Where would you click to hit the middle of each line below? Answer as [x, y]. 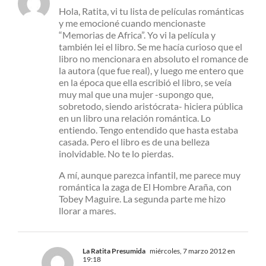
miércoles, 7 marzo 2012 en [192, 251]
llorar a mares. [87, 210]
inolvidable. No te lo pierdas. [116, 153]
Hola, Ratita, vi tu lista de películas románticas [151, 11]
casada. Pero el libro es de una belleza [134, 141]
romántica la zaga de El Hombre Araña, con [145, 186]
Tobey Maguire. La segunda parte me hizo [142, 198]
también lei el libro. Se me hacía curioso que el [151, 46]
